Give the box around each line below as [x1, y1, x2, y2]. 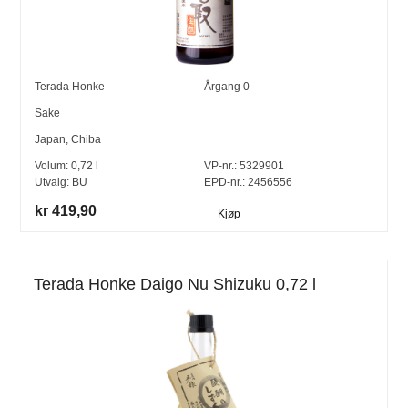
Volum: [35, 159, 72, 173]
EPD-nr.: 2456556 [204, 176, 292, 189]
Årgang [204, 80, 243, 94]
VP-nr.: [204, 159, 237, 173]
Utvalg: [35, 176, 73, 189]
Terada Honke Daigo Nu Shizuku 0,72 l [34, 274, 317, 293]
